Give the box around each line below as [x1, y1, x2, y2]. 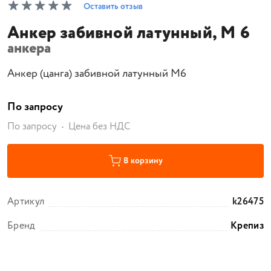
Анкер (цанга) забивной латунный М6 [7, 66, 186, 82]
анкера [7, 38, 51, 59]
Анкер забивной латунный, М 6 [7, 21, 250, 46]
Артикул [7, 195, 45, 209]
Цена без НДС [68, 120, 130, 134]
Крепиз [230, 219, 264, 233]
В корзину [123, 155, 163, 167]
